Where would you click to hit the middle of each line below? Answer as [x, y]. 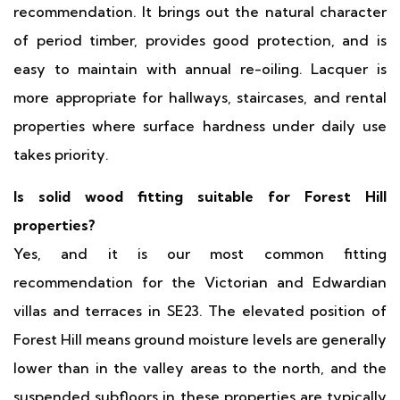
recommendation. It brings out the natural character [200, 12]
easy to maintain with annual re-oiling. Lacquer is [200, 69]
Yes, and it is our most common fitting [200, 254]
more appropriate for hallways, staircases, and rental [200, 97]
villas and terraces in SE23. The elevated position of [200, 311]
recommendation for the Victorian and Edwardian [200, 282]
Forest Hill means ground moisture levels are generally [200, 339]
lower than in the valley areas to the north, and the [200, 368]
